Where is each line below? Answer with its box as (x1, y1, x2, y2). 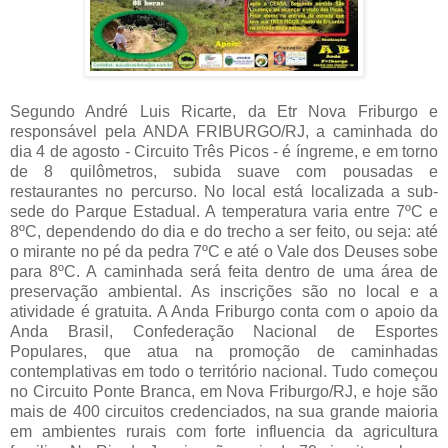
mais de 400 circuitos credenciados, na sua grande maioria (10, 402, 438, 420)
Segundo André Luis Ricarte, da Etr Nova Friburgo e (10, 102, 438, 120)
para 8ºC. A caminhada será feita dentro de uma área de (10, 262, 438, 280)
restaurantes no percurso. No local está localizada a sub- (10, 182, 438, 200)
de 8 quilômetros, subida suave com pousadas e (10, 162, 438, 180)
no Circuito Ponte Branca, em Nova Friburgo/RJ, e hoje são (10, 382, 438, 400)
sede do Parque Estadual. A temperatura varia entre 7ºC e (10, 202, 438, 220)
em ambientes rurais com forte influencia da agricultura (10, 422, 438, 440)
